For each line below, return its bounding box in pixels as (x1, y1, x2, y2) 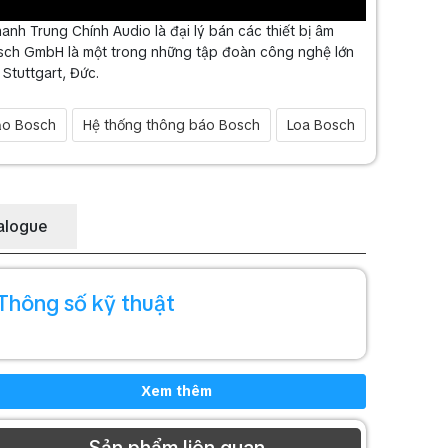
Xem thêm (140, 381, 212, 400)
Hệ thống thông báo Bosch (83, 115, 260, 134)
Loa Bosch (287, 115, 355, 134)
